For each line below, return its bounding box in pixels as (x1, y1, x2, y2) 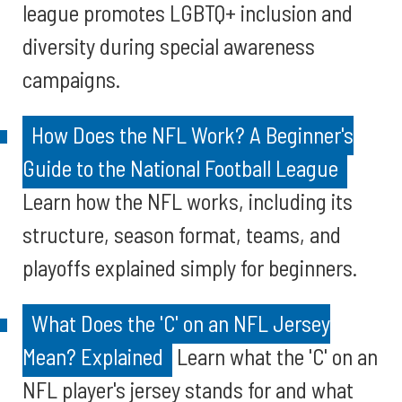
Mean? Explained (22, 343, 163, 370)
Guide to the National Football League (22, 154, 338, 181)
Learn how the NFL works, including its (22, 188, 353, 214)
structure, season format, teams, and (22, 221, 341, 248)
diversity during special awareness (22, 32, 315, 59)
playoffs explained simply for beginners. (22, 254, 357, 281)
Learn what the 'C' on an (172, 343, 378, 370)
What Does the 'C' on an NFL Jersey (31, 310, 330, 336)
